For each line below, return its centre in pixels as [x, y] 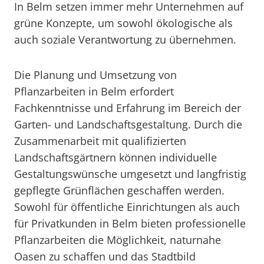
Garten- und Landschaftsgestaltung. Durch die [128, 124]
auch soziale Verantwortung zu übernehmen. [125, 39]
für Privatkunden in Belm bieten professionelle [130, 223]
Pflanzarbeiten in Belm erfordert [94, 91]
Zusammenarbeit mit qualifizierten [100, 141]
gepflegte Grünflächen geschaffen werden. [119, 190]
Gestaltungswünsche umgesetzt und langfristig [130, 174]
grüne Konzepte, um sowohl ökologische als [123, 23]
